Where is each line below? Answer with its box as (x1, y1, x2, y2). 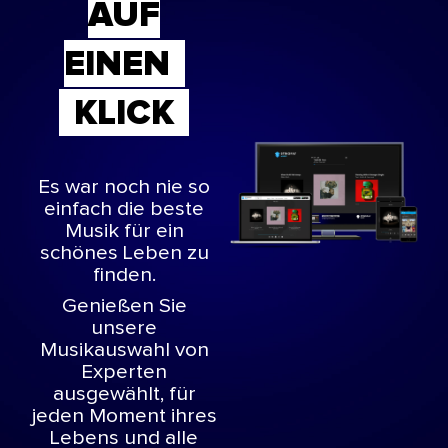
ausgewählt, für (52, 384, 196, 405)
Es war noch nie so (38, 176, 211, 197)
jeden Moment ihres (31, 406, 217, 427)
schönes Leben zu (39, 242, 209, 263)
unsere (91, 318, 158, 339)
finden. (92, 264, 156, 285)
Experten (81, 362, 168, 383)
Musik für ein (64, 220, 184, 241)
